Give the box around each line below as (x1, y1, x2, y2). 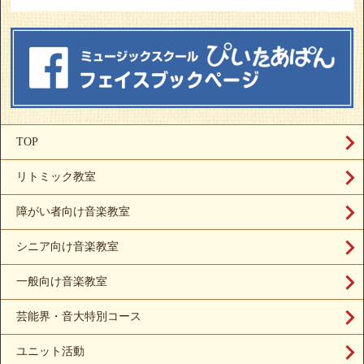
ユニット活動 (16, 344, 84, 357)
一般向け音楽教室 (16, 275, 107, 288)
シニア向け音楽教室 (16, 240, 119, 253)
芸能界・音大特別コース (16, 310, 141, 323)
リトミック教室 (16, 170, 96, 183)
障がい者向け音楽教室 (16, 205, 130, 218)
